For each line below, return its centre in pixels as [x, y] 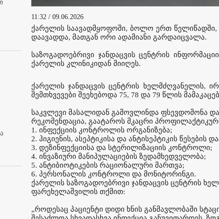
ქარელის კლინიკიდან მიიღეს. [86, 64]
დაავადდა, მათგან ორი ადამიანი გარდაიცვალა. [119, 37]
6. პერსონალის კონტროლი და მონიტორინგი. [114, 174]
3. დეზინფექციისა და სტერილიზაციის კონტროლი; [122, 148]
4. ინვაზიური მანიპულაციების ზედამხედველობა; [119, 156]
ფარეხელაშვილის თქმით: [78, 192]
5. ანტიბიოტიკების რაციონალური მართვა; [108, 165]
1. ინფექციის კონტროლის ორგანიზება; [102, 130]
